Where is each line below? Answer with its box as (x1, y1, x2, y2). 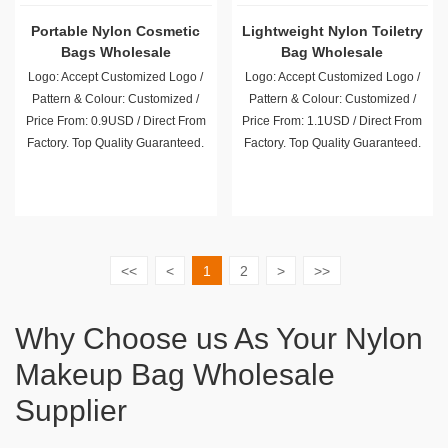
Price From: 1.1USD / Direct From (242, 114, 423, 128)
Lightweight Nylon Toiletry (241, 23, 423, 39)
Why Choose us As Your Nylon (15, 322, 423, 355)
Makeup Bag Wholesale (15, 358, 335, 391)
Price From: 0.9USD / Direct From (25, 114, 206, 128)
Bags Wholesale (60, 44, 171, 60)
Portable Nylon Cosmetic (31, 23, 201, 39)
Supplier (15, 394, 127, 427)
